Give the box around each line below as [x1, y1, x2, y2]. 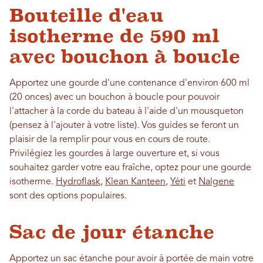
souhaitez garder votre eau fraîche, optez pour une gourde [9, 163, 251, 173]
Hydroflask [56, 177, 100, 187]
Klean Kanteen [105, 177, 166, 187]
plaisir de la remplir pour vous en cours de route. [9, 135, 210, 145]
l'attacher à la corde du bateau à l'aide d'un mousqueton [9, 107, 244, 117]
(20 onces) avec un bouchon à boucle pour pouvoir [9, 93, 220, 103]
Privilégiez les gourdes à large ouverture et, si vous [9, 149, 220, 159]
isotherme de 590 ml [9, 25, 220, 47]
